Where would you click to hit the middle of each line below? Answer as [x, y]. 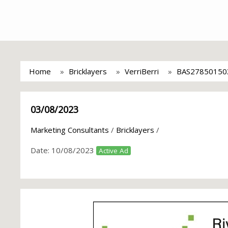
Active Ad [113, 151]
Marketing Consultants [70, 130]
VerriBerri [142, 71]
